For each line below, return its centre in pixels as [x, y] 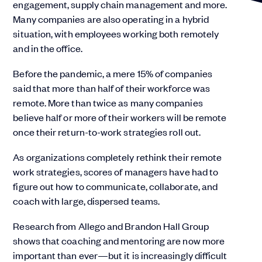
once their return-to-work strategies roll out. [107, 132]
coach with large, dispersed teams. [87, 201]
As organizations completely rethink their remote [118, 157]
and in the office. [48, 48]
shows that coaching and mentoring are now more [119, 240]
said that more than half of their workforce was [112, 88]
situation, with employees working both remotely [116, 33]
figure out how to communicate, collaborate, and [116, 186]
